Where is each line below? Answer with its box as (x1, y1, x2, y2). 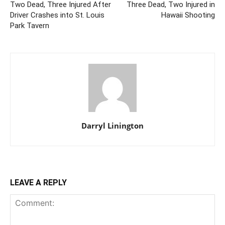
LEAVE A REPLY (10, 178, 67, 188)
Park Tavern (10, 21, 49, 31)
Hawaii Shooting (161, 11, 215, 20)
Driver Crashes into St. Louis (10, 11, 104, 20)
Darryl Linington (81, 121, 144, 131)
